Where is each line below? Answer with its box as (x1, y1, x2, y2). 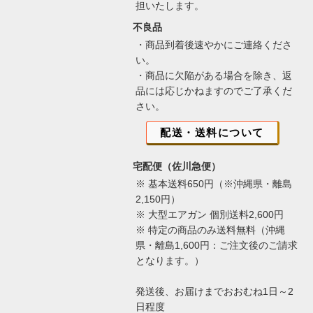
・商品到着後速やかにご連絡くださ (136, 39, 292, 51)
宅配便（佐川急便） (133, 161, 221, 173)
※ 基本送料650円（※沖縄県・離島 (136, 178, 292, 190)
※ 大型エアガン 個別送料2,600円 (136, 209, 284, 221)
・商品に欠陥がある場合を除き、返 (136, 70, 292, 82)
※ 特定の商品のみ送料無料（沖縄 (136, 224, 285, 236)
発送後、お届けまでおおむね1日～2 (136, 286, 293, 298)
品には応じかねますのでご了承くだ (136, 85, 292, 97)
